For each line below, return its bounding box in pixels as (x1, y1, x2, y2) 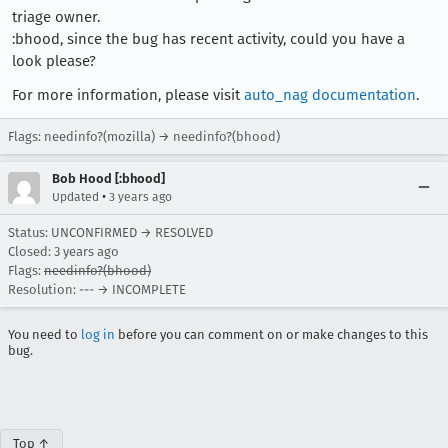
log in (81, 327, 115, 342)
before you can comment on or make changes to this (115, 327, 428, 342)
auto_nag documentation (244, 86, 416, 104)
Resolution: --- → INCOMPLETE (8, 282, 186, 297)
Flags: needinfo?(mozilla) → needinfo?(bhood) (8, 129, 280, 144)
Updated (52, 190, 99, 204)
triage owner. (12, 8, 100, 26)
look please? (12, 52, 96, 70)
